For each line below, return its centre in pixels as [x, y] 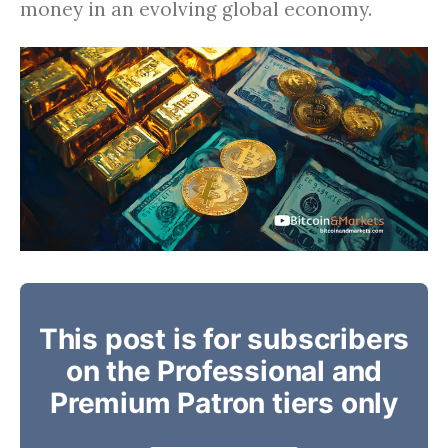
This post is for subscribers [224, 338]
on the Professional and [224, 370]
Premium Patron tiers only [224, 402]
